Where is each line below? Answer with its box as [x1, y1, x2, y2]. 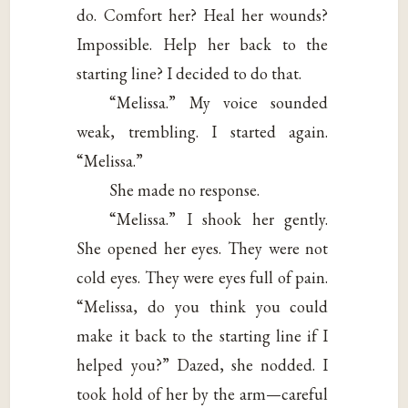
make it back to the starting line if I [76, 324, 329, 346]
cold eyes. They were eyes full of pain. [76, 266, 329, 288]
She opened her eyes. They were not [76, 237, 329, 259]
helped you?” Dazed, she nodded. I [76, 353, 329, 375]
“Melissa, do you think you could [76, 295, 329, 317]
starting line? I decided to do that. [76, 62, 302, 84]
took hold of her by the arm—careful [76, 382, 329, 404]
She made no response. [109, 178, 260, 200]
